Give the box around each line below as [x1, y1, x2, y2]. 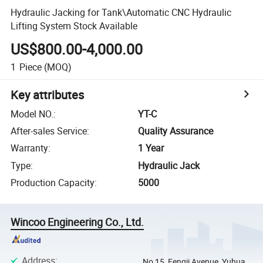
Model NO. [11, 107, 54, 120]
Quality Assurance [138, 124, 214, 138]
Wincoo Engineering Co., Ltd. [11, 215, 144, 230]
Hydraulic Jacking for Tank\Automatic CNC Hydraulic [11, 5, 232, 19]
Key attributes [11, 86, 85, 103]
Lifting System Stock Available [11, 19, 138, 32]
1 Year [138, 141, 164, 155]
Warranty [11, 141, 49, 155]
